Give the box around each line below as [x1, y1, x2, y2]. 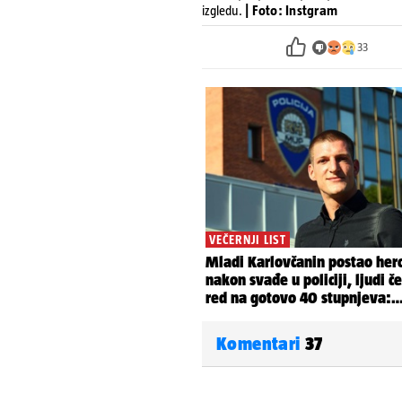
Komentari [216, 333, 305, 354]
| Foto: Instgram [245, 3, 338, 19]
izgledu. [202, 3, 242, 19]
